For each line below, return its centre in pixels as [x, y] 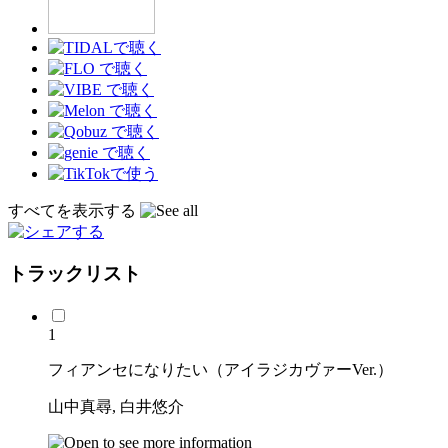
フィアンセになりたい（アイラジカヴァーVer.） [220, 370]
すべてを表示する [74, 210]
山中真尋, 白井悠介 [116, 407]
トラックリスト [74, 274]
